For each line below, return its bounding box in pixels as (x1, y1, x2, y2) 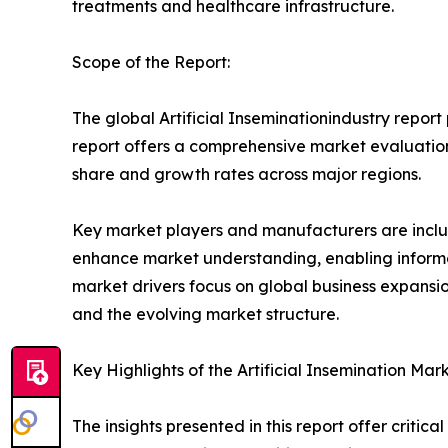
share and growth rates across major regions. (72, 164, 421, 185)
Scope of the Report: (72, 52, 230, 73)
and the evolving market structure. (72, 304, 339, 325)
